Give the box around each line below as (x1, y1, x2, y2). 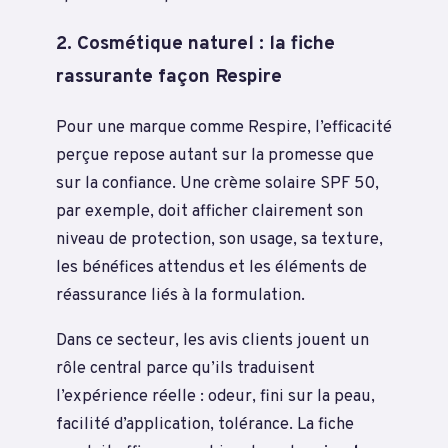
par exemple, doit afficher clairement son (56, 201, 363, 223)
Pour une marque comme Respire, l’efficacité (56, 117, 392, 139)
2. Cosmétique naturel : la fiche (56, 32, 335, 57)
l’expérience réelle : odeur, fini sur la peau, (56, 385, 375, 407)
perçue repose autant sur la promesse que (56, 145, 374, 167)
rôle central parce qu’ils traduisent (56, 357, 315, 379)
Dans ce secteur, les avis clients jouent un (56, 329, 369, 351)
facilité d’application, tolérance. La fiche (56, 413, 354, 435)
